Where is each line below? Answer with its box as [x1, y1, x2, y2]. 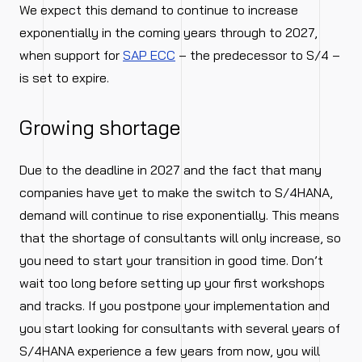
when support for [19, 47, 123, 63]
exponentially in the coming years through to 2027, [19, 24, 318, 40]
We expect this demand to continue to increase [19, 2, 298, 18]
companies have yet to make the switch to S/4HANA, [19, 184, 333, 200]
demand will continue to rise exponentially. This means [19, 207, 339, 223]
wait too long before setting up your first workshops [19, 275, 325, 291]
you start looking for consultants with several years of [19, 320, 340, 336]
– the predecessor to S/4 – [175, 47, 340, 63]
